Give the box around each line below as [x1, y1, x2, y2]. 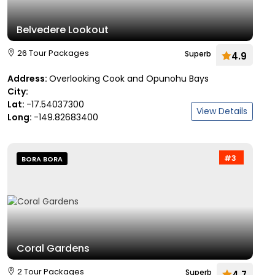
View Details [196, 105, 247, 117]
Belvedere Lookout [17, 23, 109, 37]
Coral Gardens [17, 241, 90, 255]
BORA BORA [21, 154, 63, 164]
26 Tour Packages [17, 47, 89, 59]
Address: [7, 72, 49, 85]
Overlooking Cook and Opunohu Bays [49, 72, 209, 85]
